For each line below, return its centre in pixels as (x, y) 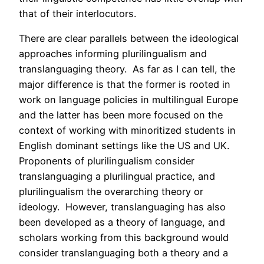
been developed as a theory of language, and (122, 222)
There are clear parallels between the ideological (129, 38)
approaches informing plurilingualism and (113, 53)
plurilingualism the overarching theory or (111, 191)
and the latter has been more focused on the (121, 115)
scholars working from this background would (124, 237)
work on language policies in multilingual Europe (128, 99)
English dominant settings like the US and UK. (126, 145)
